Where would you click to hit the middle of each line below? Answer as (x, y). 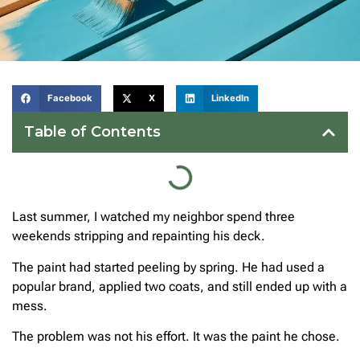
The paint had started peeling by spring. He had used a (168, 267)
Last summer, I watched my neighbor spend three (153, 217)
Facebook (70, 98)
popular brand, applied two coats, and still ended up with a (180, 286)
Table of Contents (92, 132)
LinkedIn (231, 98)
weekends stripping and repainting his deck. (139, 236)
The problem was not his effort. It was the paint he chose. (176, 337)
